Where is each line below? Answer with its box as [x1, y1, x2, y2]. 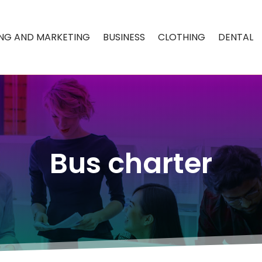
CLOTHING [158, 30, 206, 44]
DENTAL [218, 30, 254, 44]
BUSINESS [103, 30, 146, 44]
